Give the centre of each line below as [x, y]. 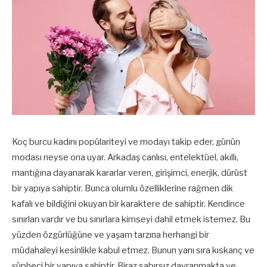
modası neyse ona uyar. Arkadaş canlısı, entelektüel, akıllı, [125, 157]
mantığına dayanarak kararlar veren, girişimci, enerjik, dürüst [130, 173]
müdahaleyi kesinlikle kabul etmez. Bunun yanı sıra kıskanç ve [133, 250]
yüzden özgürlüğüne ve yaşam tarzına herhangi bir [111, 235]
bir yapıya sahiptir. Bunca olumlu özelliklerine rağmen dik [122, 188]
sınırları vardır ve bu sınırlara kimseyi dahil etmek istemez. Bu [131, 219]
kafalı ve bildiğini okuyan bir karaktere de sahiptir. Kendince [128, 204]
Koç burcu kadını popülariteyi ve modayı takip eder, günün [126, 142]
